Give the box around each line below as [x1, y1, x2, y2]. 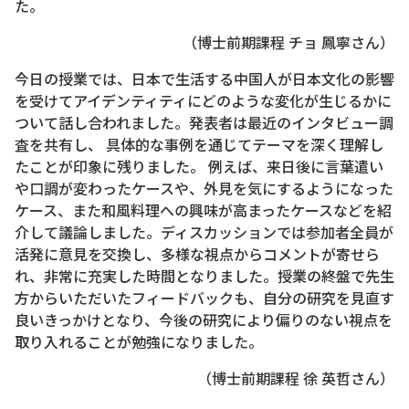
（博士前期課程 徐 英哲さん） [197, 367, 394, 389]
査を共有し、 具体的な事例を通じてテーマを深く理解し [15, 133, 383, 155]
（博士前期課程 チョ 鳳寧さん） [183, 31, 394, 53]
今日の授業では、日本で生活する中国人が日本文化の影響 [15, 68, 394, 89]
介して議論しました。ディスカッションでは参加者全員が [15, 221, 393, 243]
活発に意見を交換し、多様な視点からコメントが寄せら [15, 243, 380, 265]
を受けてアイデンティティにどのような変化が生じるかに [15, 89, 392, 111]
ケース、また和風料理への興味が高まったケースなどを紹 [15, 199, 392, 221]
